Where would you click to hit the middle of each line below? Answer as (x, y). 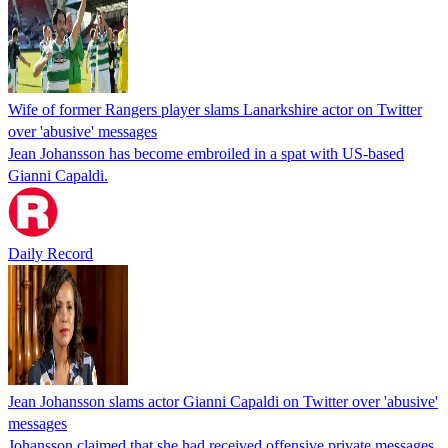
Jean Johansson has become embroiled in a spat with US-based (206, 153)
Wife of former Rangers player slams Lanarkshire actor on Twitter (215, 109)
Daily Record (50, 253)
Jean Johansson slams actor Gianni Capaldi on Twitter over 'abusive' (223, 401)
